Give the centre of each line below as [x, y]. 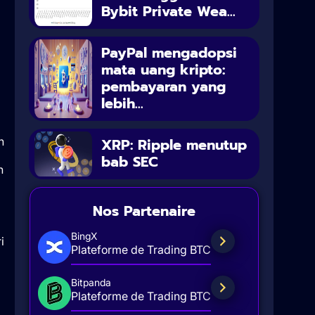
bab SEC [130, 161]
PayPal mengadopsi [169, 52]
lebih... [123, 103]
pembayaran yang [164, 86]
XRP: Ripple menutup [174, 144]
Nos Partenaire [144, 211]
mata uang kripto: [163, 69]
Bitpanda [91, 282]
